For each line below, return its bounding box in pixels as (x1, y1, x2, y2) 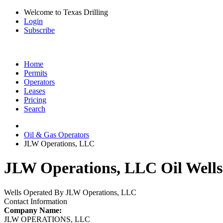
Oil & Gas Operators (24, 130, 89, 139)
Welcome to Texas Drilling (24, 8, 108, 16)
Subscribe (24, 26, 55, 34)
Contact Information (4, 197, 67, 206)
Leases (24, 87, 45, 95)
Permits (24, 69, 47, 77)
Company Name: (4, 206, 62, 215)
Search (24, 105, 45, 113)
